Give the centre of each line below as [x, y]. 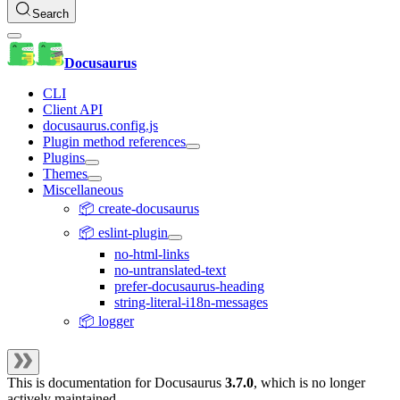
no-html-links [152, 254]
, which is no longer [309, 383]
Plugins [64, 158]
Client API [73, 110]
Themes [65, 174]
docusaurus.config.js [100, 126]
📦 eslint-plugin [123, 233]
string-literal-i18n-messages [191, 303]
